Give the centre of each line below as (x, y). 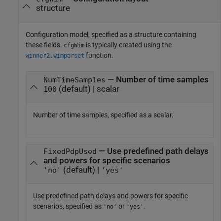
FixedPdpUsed (70, 151)
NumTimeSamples (74, 80)
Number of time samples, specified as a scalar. (103, 115)
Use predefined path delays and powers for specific (110, 196)
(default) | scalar (88, 89)
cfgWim (74, 45)
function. (99, 55)
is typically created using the (128, 45)
